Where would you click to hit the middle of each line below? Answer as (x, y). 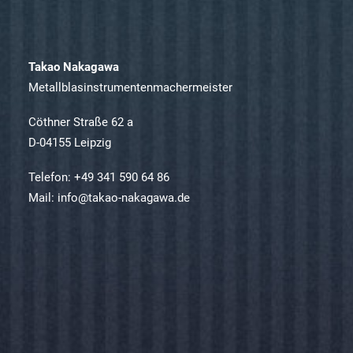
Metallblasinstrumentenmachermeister (130, 87)
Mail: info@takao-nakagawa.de (109, 198)
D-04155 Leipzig (70, 143)
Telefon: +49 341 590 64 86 (99, 177)
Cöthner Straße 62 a (81, 122)
